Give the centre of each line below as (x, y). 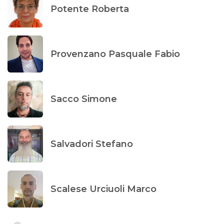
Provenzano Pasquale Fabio (115, 54)
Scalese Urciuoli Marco (104, 189)
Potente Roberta (90, 9)
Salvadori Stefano (92, 144)
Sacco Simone (84, 99)
